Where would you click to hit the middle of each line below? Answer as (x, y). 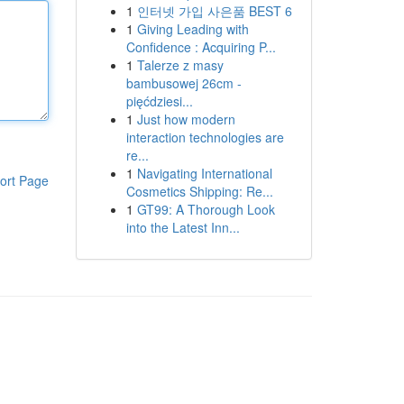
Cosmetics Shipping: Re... (199, 191)
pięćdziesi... (159, 101)
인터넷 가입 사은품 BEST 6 (214, 11)
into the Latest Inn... (183, 227)
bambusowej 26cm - (184, 83)
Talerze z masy (180, 65)
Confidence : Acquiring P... (201, 47)
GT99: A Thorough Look (206, 209)
